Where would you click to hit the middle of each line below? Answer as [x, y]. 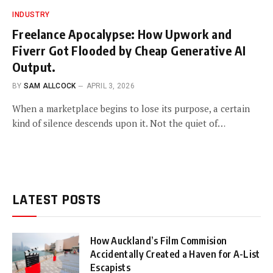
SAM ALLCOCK [50, 86]
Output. [34, 66]
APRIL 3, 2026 [110, 86]
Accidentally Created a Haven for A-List [175, 254]
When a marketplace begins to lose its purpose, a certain [131, 108]
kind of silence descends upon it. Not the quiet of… [119, 123]
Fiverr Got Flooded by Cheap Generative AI [129, 50]
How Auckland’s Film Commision [159, 240]
